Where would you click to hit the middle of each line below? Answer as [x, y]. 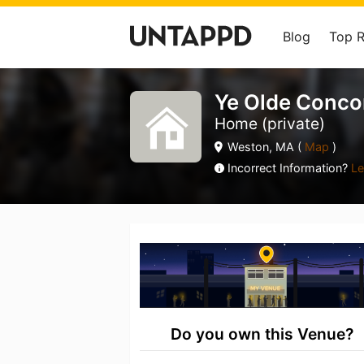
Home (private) [270, 123]
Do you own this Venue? [262, 334]
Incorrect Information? [289, 168]
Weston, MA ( [264, 147]
